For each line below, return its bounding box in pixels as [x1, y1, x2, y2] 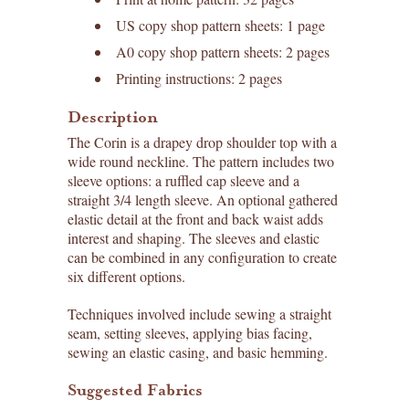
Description [68, 107, 158, 128]
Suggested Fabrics [68, 380, 203, 401]
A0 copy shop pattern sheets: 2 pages [116, 42, 330, 61]
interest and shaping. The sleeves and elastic [68, 228, 320, 247]
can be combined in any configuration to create [68, 247, 337, 267]
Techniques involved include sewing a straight [68, 304, 331, 323]
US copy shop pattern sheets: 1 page [116, 16, 325, 35]
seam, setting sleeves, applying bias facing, [68, 323, 312, 342]
